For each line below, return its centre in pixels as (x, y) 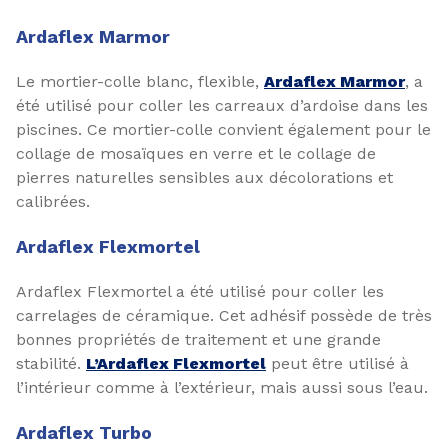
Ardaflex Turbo (84, 432)
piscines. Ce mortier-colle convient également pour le (223, 129)
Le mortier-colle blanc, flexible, (140, 81)
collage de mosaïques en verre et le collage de (196, 153)
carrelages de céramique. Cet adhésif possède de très (224, 315)
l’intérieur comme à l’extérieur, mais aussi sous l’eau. (222, 387)
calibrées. (53, 201)
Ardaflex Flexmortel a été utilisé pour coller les (200, 291)
